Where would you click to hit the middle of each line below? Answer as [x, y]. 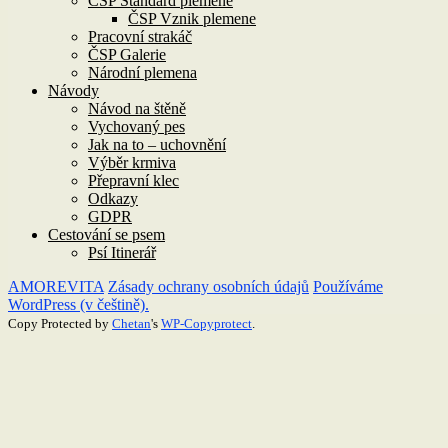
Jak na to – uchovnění [157, 144]
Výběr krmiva [132, 162]
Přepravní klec [133, 180]
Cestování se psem [106, 234]
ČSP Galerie [127, 54]
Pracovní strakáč [140, 36]
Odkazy [113, 198]
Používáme [348, 286]
